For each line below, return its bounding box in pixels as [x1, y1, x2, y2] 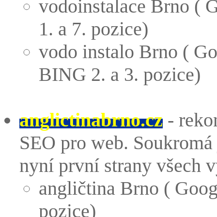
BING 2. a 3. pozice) [39, 63, 201, 85]
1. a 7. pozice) [39, 18, 148, 40]
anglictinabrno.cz [19, 109, 163, 131]
